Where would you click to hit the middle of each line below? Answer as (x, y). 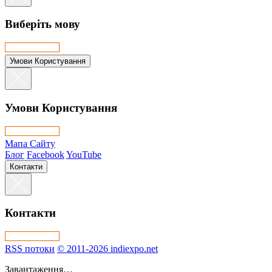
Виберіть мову (42, 24)
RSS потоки (30, 249)
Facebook (46, 154)
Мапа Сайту (30, 143)
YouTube (84, 154)
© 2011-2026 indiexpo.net (107, 249)
